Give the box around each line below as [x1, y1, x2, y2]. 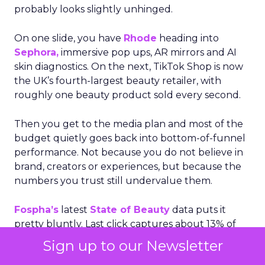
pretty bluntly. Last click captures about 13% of [14, 218, 236, 230]
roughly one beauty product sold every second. [14, 89, 241, 101]
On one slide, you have [14, 33, 124, 44]
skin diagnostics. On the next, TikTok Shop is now [14, 61, 243, 72]
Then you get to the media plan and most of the [14, 118, 243, 130]
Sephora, [14, 47, 59, 58]
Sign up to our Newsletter [42, 237, 223, 254]
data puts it [170, 204, 226, 215]
